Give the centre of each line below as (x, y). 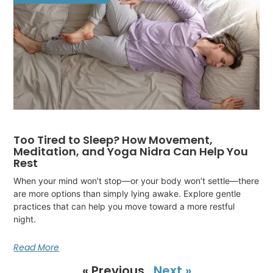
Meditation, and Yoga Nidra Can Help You (131, 152)
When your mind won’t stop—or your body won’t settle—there (136, 181)
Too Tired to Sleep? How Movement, (113, 140)
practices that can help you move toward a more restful (124, 207)
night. (25, 219)
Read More (37, 248)
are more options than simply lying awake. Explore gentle (127, 194)
